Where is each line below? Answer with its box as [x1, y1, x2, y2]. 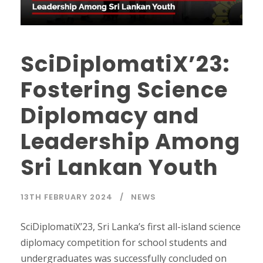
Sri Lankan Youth [21, 151, 218, 183]
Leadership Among [21, 126, 240, 157]
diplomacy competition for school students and [21, 235, 227, 249]
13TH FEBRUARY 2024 [21, 191, 113, 203]
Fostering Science [21, 74, 228, 105]
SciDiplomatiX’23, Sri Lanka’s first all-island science [21, 220, 241, 233]
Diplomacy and [21, 100, 199, 131]
